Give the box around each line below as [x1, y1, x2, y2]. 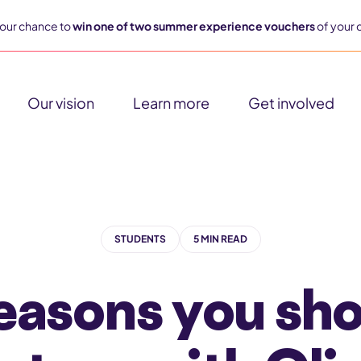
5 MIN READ [193, 233, 247, 245]
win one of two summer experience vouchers [73, 18, 315, 33]
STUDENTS [114, 233, 166, 245]
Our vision [27, 93, 94, 112]
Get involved [247, 93, 334, 112]
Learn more [132, 93, 210, 112]
